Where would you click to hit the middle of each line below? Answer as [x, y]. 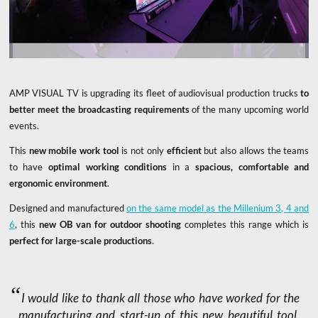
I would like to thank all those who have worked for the [160, 298]
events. [24, 125]
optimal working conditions [108, 166]
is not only [143, 150]
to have [28, 166]
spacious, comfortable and [252, 166]
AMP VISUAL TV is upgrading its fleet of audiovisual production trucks [155, 93]
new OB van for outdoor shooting [110, 224]
